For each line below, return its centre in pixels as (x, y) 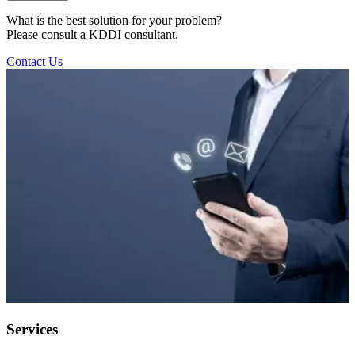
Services (32, 329)
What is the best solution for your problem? (114, 20)
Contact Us (34, 61)
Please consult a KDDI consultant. (92, 34)
